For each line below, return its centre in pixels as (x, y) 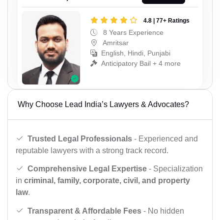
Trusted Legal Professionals (80, 138)
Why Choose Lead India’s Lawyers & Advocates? (103, 104)
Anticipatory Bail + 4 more (141, 64)
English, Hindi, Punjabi (136, 53)
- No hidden (163, 211)
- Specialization (175, 169)
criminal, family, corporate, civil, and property (107, 181)
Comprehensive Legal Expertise (87, 169)
